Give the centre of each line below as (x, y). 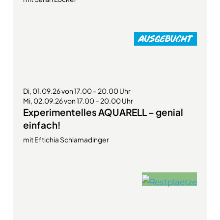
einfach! (41, 125)
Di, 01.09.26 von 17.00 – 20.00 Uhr (77, 91)
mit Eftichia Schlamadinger (66, 140)
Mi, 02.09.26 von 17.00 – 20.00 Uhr (78, 101)
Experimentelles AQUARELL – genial (103, 112)
